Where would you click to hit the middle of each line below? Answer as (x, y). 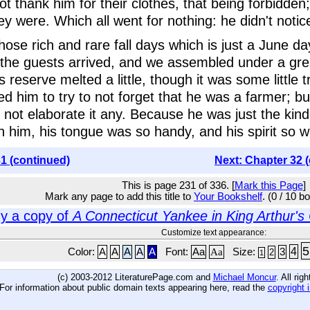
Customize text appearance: (213, 232)
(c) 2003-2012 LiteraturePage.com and (135, 277)
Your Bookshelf (228, 197)
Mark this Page (268, 185)
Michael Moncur (244, 277)
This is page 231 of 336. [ (178, 185)
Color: (83, 252)
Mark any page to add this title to (119, 197)
